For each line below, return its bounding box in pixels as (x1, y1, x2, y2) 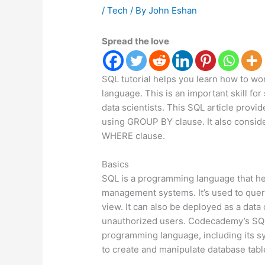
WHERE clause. (102, 130, 166, 141)
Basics (102, 158, 130, 170)
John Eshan (148, 4, 198, 16)
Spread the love (102, 35, 170, 47)
